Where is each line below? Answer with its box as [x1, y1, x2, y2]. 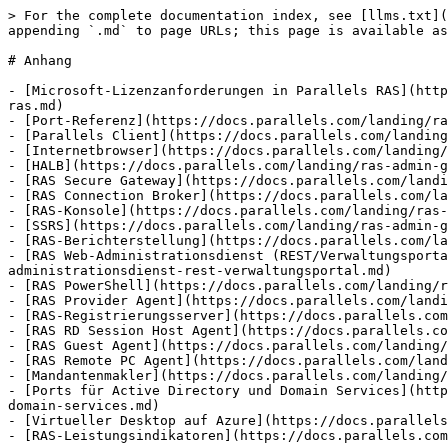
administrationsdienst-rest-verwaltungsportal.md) [8, 263, 392, 278]
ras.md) [8, 98, 64, 113]
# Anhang [8, 53, 72, 68]
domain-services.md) [8, 398, 160, 413]
